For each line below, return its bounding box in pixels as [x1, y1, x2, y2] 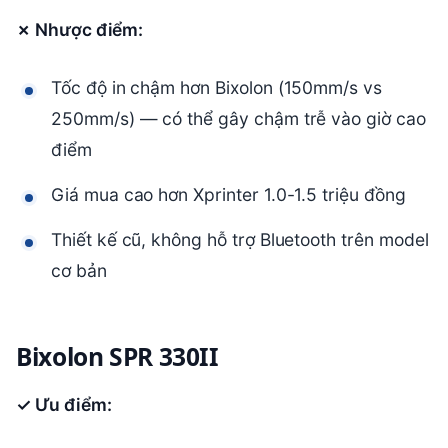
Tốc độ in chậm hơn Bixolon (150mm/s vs [51, 77, 383, 99]
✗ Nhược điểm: [16, 19, 144, 41]
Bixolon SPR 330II [16, 340, 219, 373]
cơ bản [51, 260, 107, 282]
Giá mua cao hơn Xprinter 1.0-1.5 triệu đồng [51, 184, 406, 206]
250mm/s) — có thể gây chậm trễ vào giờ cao [51, 108, 426, 130]
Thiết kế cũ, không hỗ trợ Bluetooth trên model [51, 229, 429, 251]
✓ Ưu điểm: [16, 394, 112, 416]
